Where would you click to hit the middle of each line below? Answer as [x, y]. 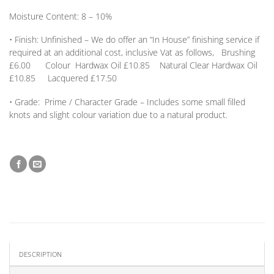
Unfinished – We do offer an [95, 40]
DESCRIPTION [41, 254]
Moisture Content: [44, 16]
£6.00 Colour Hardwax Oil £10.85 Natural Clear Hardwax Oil [133, 65]
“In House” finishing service [201, 40]
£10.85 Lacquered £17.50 [63, 78]
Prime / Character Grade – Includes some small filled [143, 102]
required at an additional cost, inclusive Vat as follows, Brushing [132, 53]
